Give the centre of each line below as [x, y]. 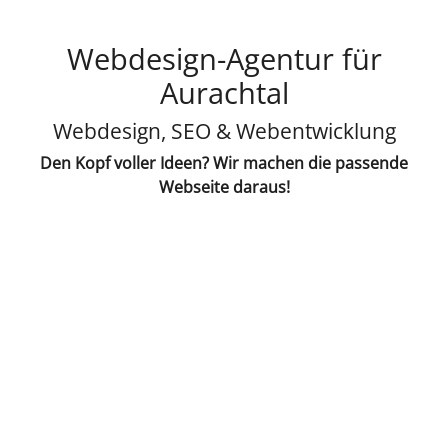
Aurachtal [224, 92]
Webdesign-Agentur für [224, 58]
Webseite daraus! [224, 186]
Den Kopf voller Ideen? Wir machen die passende [224, 162]
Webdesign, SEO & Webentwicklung [224, 130]
